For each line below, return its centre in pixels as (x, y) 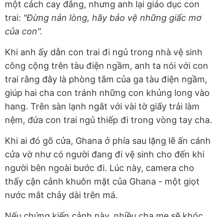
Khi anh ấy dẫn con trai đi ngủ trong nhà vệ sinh (104, 52)
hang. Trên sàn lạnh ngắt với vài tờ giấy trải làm (102, 106)
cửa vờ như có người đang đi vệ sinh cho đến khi (105, 154)
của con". (24, 31)
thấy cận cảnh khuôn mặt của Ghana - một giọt (102, 181)
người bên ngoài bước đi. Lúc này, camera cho (100, 168)
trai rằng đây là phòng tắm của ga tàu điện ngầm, (106, 79)
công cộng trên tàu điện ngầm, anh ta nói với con (107, 65)
